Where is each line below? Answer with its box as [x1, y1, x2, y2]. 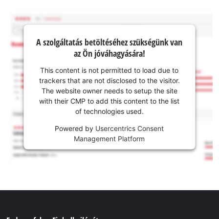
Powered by [55, 124, 96, 132]
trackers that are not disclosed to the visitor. [39, 76, 180, 85]
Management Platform [74, 134, 145, 143]
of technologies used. [75, 107, 144, 115]
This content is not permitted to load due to [40, 66, 179, 74]
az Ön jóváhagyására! [73, 47, 145, 59]
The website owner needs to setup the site [41, 86, 177, 95]
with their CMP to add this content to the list [39, 96, 180, 105]
